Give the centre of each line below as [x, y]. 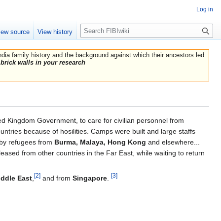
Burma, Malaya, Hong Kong [100, 142]
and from [56, 178]
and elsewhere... [173, 142]
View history [55, 32]
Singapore [90, 178]
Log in [205, 9]
